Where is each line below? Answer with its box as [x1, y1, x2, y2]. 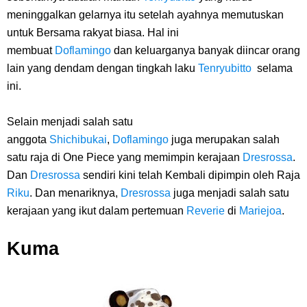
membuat [7, 45, 55, 56]
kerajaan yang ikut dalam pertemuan [7, 205, 186, 217]
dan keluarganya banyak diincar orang [114, 45, 300, 56]
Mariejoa [239, 205, 282, 217]
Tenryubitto [198, 62, 254, 74]
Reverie [186, 205, 225, 217]
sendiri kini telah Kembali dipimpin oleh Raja [83, 169, 300, 181]
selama [257, 62, 293, 74]
